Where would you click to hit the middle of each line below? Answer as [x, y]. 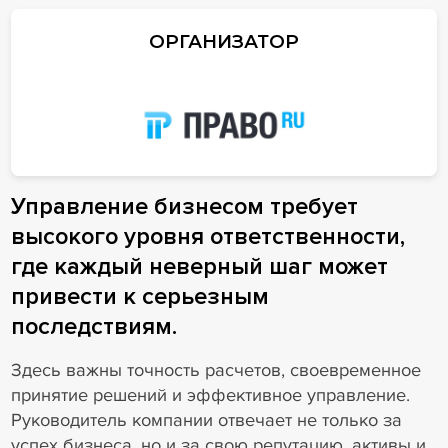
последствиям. [93, 327]
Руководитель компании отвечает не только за [206, 420]
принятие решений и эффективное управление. [210, 395]
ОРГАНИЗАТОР [223, 42]
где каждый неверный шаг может [199, 267]
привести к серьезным [139, 297]
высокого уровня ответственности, [207, 237]
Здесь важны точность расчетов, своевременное [215, 370]
